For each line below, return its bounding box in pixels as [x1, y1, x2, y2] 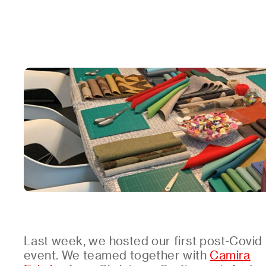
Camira [210, 248, 251, 262]
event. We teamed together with [24, 248, 210, 262]
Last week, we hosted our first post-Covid [24, 233, 262, 248]
